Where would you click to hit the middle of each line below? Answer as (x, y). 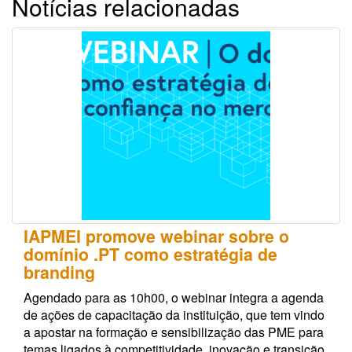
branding (59, 273)
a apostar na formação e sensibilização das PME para (174, 332)
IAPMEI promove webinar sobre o (156, 236)
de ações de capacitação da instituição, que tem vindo (174, 315)
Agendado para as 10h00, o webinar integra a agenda (174, 298)
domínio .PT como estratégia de (150, 255)
